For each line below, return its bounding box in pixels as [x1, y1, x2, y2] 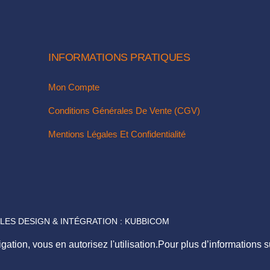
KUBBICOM [125, 216, 169, 226]
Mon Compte [48, 81, 100, 92]
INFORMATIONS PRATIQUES [48, 51, 190, 63]
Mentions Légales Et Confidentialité [48, 129, 186, 140]
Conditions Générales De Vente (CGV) [48, 105, 201, 116]
